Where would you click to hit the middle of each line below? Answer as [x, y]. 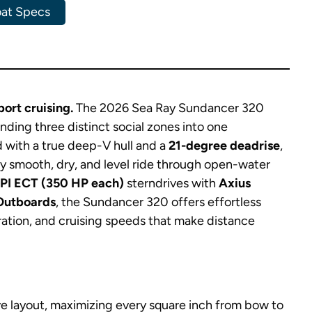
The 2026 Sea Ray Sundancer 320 [169, 108]
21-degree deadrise [224, 146]
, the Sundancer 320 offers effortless [158, 202]
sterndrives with [171, 183]
